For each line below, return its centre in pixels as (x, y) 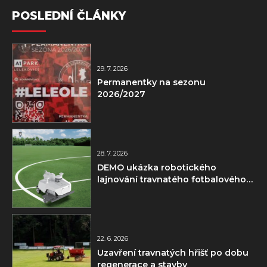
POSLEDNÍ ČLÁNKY (69, 16)
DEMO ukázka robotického (156, 168)
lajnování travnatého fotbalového (171, 180)
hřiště (109, 192)
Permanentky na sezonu (151, 83)
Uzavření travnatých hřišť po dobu (173, 253)
